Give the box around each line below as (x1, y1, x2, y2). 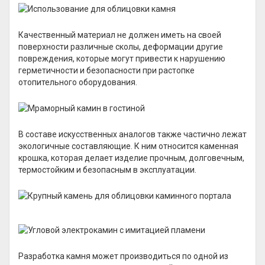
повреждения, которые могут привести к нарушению (18, 54, 225, 63)
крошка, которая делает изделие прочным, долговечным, (18, 153, 244, 163)
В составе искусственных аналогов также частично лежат (18, 130, 247, 139)
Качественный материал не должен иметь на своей (18, 30, 221, 40)
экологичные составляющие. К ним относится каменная (18, 141, 238, 151)
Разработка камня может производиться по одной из (18, 251, 228, 261)
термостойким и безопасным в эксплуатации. (18, 165, 196, 174)
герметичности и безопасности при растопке (18, 66, 195, 75)
